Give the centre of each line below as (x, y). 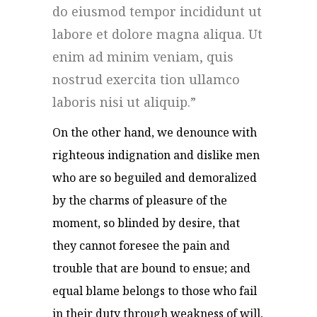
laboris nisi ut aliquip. (123, 102)
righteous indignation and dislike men (156, 155)
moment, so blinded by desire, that (146, 223)
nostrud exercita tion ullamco (146, 79)
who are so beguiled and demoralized (155, 178)
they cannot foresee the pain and (141, 246)
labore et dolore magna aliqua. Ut (157, 34)
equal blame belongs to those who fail (155, 291)
